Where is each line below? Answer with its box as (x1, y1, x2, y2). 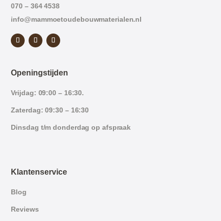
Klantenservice (11, 167, 68, 176)
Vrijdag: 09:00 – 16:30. (11, 88, 84, 97)
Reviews (11, 205, 39, 213)
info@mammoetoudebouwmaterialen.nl (11, 15, 142, 23)
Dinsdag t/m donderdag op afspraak (11, 123, 131, 131)
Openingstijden (11, 68, 69, 77)
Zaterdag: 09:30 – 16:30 (11, 106, 89, 114)
